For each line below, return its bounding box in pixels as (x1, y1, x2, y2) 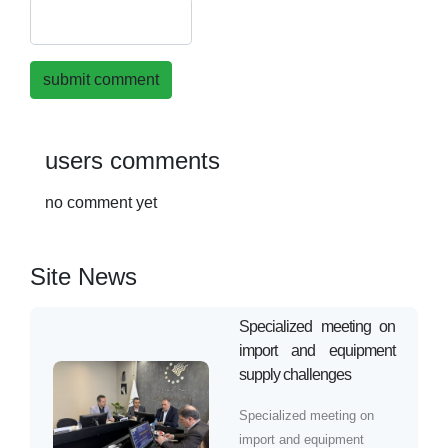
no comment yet (60, 194, 172, 212)
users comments (60, 147, 235, 175)
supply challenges (254, 366, 366, 384)
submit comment (58, 71, 174, 89)
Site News (45, 263, 152, 291)
